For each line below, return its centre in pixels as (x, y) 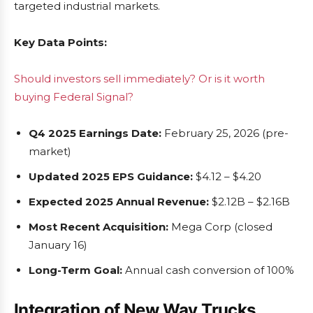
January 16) (58, 245)
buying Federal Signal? (74, 97)
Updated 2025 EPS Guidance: (111, 176)
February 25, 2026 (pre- (225, 133)
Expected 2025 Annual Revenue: (119, 202)
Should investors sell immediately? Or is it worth (139, 79)
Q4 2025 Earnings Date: (95, 133)
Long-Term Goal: (75, 270)
